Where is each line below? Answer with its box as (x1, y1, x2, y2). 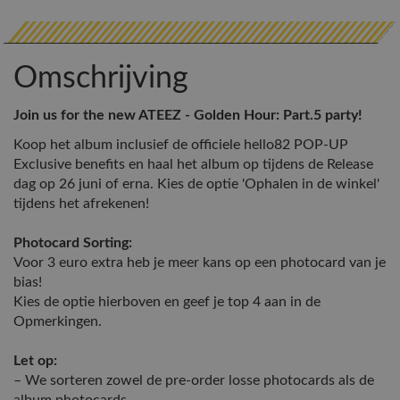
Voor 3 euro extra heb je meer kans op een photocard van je (13, 255, 386, 270)
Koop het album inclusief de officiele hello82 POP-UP (13, 137, 348, 152)
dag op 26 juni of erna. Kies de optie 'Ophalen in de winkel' (13, 177, 379, 191)
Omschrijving (13, 63, 188, 94)
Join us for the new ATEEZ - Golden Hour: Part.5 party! (13, 108, 362, 122)
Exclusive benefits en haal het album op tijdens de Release (13, 157, 373, 171)
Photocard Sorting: (13, 236, 132, 250)
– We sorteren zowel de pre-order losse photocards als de (13, 373, 374, 387)
